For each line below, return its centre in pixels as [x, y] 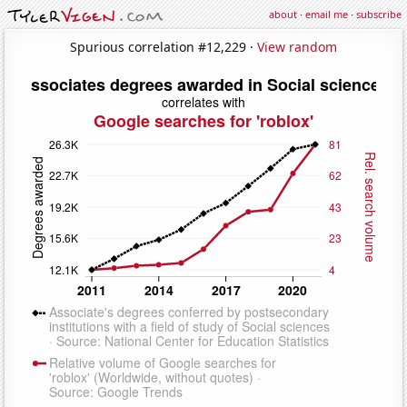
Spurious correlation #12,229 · [164, 46]
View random [297, 46]
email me [327, 14]
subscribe [379, 14]
